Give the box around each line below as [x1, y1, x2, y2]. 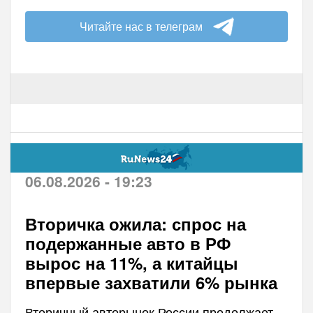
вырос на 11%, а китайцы [24, 250, 238, 275]
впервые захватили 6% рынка [24, 270, 277, 294]
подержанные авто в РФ [24, 231, 231, 255]
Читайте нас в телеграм [79, 17, 203, 34]
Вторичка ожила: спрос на [24, 211, 246, 235]
